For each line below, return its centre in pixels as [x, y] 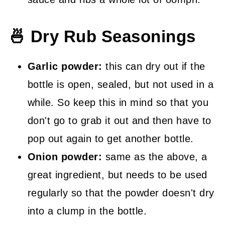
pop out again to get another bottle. [110, 138]
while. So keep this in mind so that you [118, 102]
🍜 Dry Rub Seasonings [102, 36]
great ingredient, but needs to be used [117, 175]
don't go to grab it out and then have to [119, 120]
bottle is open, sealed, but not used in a [121, 84]
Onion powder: [65, 156]
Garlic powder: [65, 66]
